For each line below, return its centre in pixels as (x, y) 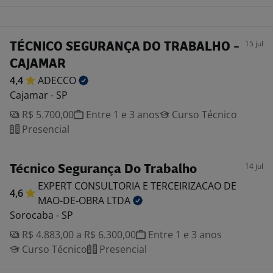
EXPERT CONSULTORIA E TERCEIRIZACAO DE (137, 186)
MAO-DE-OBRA (72, 200)
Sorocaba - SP (41, 215)
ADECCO (58, 80)
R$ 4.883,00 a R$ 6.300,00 (78, 235)
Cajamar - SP (39, 95)
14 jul (254, 166)
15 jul (254, 44)
